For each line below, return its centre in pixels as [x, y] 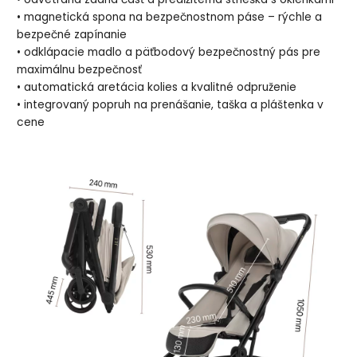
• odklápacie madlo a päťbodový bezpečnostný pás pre [169, 52]
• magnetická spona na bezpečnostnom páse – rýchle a [170, 17]
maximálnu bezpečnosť [80, 69]
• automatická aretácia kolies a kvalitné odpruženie [157, 87]
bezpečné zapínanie [72, 34]
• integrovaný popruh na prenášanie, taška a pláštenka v [171, 104]
